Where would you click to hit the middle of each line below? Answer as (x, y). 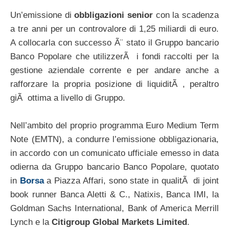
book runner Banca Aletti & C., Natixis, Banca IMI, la (114, 194)
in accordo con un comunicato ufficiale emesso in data (114, 153)
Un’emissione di (42, 15)
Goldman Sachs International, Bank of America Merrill (114, 208)
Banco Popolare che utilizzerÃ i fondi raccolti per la (114, 56)
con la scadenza (186, 15)
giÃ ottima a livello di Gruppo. (68, 98)
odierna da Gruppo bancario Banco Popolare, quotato (114, 167)
